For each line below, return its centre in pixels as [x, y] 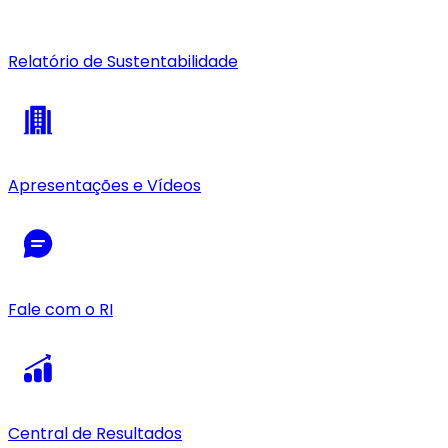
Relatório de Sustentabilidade [123, 61]
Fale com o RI [60, 309]
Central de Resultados [95, 433]
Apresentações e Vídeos [104, 185]
